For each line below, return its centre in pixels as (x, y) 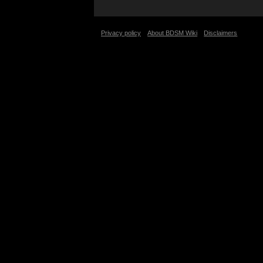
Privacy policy (121, 33)
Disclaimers (221, 33)
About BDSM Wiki (173, 33)
